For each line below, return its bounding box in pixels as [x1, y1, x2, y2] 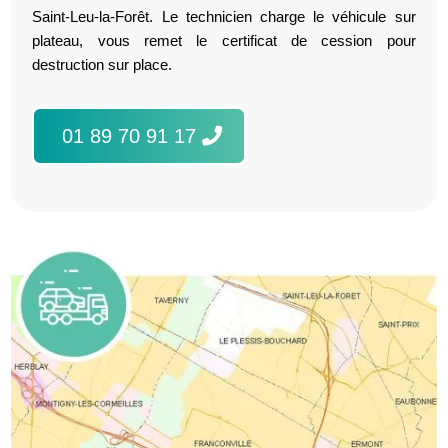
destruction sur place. [32, 55, 173, 73]
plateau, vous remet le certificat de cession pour [32, 31, 416, 49]
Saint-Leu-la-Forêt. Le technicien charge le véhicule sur [32, 7, 416, 25]
